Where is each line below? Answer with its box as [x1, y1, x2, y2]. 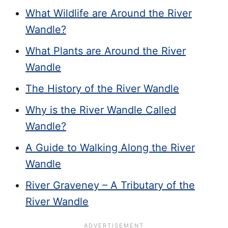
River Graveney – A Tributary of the [25, 179, 195, 191]
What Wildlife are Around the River [25, 7, 192, 19]
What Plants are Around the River [25, 44, 186, 57]
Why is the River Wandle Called [25, 103, 176, 116]
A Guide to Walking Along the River [25, 141, 195, 154]
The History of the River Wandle [25, 82, 179, 95]
